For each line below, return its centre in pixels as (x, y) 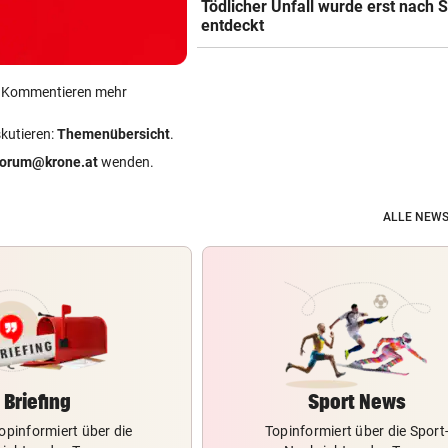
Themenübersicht (113, 134)
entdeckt (233, 26)
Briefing (37, 401)
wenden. (126, 162)
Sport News (357, 401)
